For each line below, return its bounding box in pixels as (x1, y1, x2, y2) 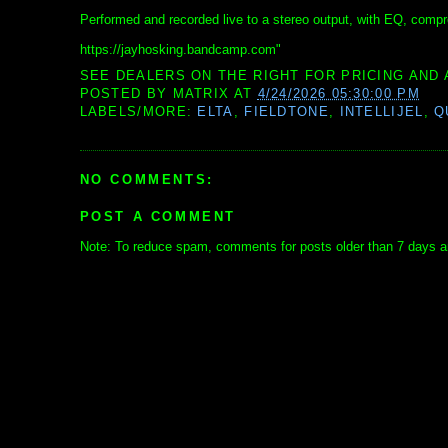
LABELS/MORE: (79, 104, 198, 120)
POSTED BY (79, 86, 173, 102)
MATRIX (172, 86, 230, 102)
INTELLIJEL (339, 104, 424, 120)
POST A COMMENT (79, 209, 236, 225)
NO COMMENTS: (79, 171, 214, 187)
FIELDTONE (244, 104, 329, 120)
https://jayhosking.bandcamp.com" (79, 42, 281, 58)
